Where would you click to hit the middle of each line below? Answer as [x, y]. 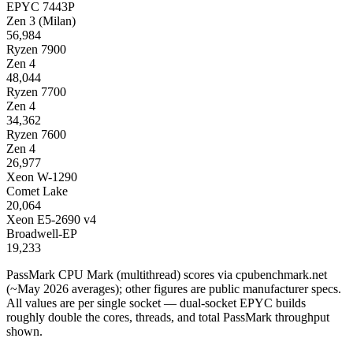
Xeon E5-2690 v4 [51, 219]
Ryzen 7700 [36, 91]
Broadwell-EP [42, 233]
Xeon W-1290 [42, 176]
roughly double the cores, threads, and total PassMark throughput [168, 317]
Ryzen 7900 [36, 49]
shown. [24, 331]
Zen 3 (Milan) [41, 20]
